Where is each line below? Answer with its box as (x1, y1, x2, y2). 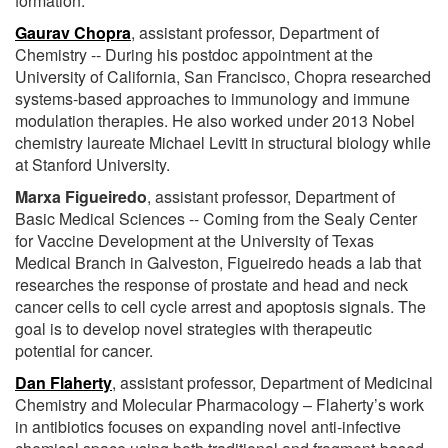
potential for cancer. (15, 338, 153, 362)
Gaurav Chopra (15, 20, 131, 44)
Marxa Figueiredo (15, 184, 147, 208)
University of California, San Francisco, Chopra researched (15, 64, 431, 88)
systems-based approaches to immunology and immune (15, 86, 410, 110)
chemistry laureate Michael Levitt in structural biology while (15, 130, 431, 154)
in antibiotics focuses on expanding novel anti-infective (15, 414, 401, 438)
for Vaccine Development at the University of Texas (15, 228, 374, 252)
